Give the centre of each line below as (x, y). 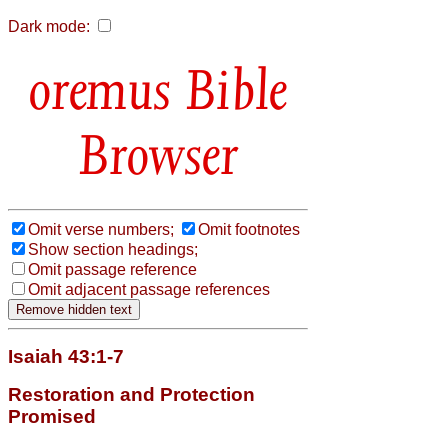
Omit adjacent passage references (149, 289)
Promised (52, 416)
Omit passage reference (112, 269)
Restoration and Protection (131, 394)
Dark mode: (49, 26)
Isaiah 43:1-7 (66, 356)
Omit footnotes (249, 229)
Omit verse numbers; (101, 229)
